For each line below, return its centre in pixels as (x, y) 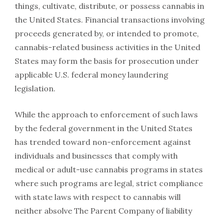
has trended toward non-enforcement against (103, 142)
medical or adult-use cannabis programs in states (109, 169)
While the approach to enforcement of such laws (106, 114)
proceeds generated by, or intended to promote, (107, 33)
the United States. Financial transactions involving (110, 19)
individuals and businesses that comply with (96, 155)
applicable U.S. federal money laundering (92, 74)
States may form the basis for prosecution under (107, 61)
